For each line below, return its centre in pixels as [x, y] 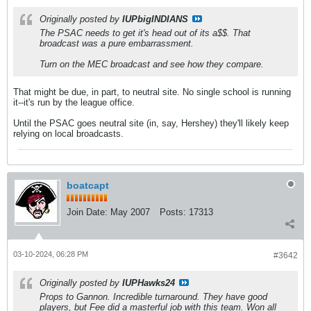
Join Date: [87, 212]
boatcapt [88, 185]
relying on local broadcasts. [68, 133]
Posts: [173, 212]
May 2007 [130, 212]
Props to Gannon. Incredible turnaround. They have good [153, 296]
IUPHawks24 [149, 283]
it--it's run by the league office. [74, 102]
